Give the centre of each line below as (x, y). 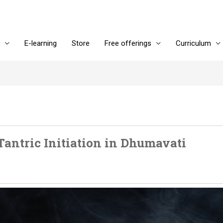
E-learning (41, 43)
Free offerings (128, 43)
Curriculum (193, 43)
